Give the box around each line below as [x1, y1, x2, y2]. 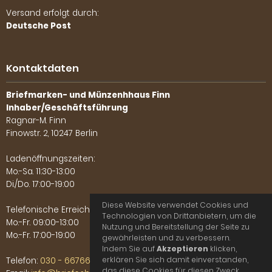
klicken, [208, 243, 237, 254]
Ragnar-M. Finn [6, 114, 66, 126]
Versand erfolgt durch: [6, 7, 98, 19]
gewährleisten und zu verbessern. [102, 233, 230, 243]
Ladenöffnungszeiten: [6, 152, 95, 165]
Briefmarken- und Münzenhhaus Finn [6, 89, 170, 101]
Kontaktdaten [6, 61, 79, 75]
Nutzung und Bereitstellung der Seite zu [102, 222, 250, 232]
